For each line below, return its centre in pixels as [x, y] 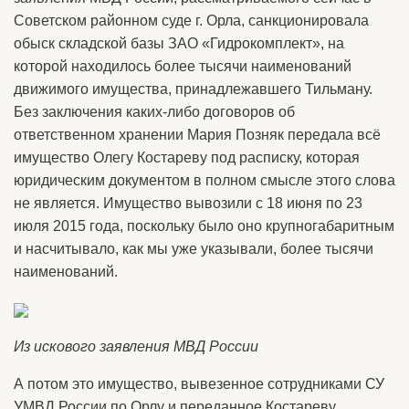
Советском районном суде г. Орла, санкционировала [191, 21]
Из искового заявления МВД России [136, 347]
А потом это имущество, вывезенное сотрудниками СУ [199, 384]
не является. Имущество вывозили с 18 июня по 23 [188, 204]
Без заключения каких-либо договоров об [154, 112]
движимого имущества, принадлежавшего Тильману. [193, 89]
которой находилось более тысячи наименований [183, 67]
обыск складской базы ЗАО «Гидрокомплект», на [179, 44]
